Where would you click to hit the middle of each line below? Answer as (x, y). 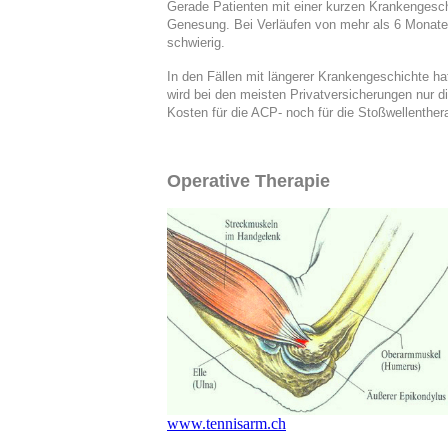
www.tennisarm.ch (226, 424)
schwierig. (196, 43)
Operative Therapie (248, 181)
